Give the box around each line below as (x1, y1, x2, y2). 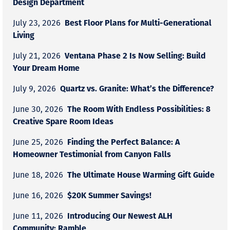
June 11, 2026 (13, 209, 63, 222)
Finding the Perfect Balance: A (67, 135, 180, 148)
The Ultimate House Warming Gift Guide (67, 168, 215, 181)
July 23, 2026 (13, 16, 61, 29)
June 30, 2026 (13, 103, 63, 116)
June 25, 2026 (13, 136, 63, 148)
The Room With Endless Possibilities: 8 (67, 102, 210, 116)
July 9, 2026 (13, 82, 56, 95)
